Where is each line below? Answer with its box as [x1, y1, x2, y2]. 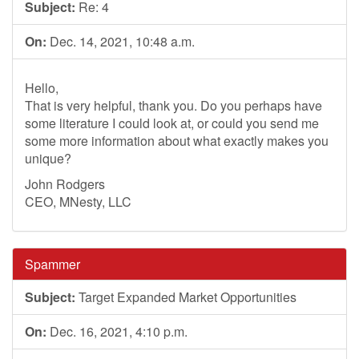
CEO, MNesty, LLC [25, 192, 131, 211]
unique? [25, 149, 71, 167]
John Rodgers [25, 175, 105, 193]
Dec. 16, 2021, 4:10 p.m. [46, 322, 188, 341]
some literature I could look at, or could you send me [25, 114, 319, 132]
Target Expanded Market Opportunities [75, 288, 296, 306]
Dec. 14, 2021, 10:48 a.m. [46, 32, 195, 50]
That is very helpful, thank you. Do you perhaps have [25, 96, 322, 115]
